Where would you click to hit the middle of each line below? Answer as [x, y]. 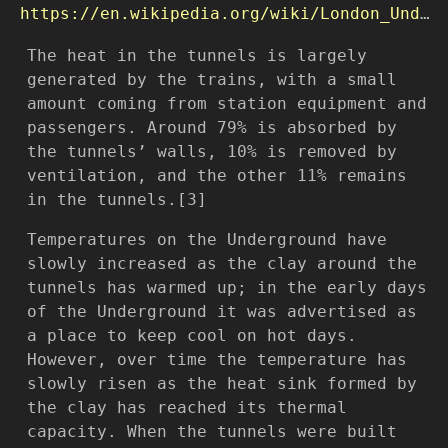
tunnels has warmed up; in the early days [227, 287]
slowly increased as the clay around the [222, 263]
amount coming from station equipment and [227, 103]
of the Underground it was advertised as [222, 311]
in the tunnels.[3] [117, 199]
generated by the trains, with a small [212, 79]
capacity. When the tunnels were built [212, 431]
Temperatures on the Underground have [207, 239]
